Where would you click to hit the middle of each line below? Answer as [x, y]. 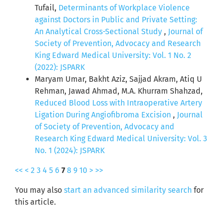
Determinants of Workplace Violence [124, 8]
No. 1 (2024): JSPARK [70, 151]
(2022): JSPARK [60, 67]
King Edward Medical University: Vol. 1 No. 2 [113, 55]
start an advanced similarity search [128, 190]
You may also [39, 190]
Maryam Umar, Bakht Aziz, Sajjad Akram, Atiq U [118, 79]
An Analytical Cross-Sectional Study [99, 32]
